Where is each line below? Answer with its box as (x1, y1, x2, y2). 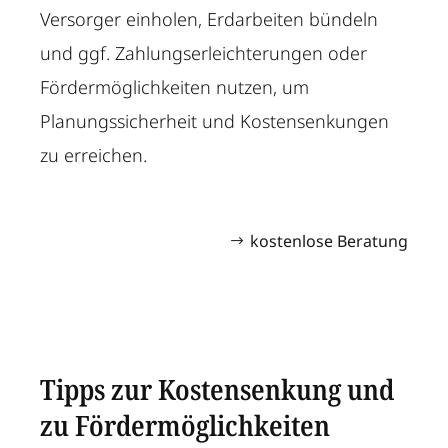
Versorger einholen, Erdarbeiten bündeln (40, 7, 379, 32)
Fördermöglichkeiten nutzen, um (40, 75, 310, 100)
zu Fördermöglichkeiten (40, 406, 331, 445)
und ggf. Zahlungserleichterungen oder (40, 41, 368, 66)
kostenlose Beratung (249, 230, 408, 253)
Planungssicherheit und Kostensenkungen (40, 109, 390, 134)
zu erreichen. (40, 143, 148, 168)
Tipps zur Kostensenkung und (40, 370, 395, 409)
